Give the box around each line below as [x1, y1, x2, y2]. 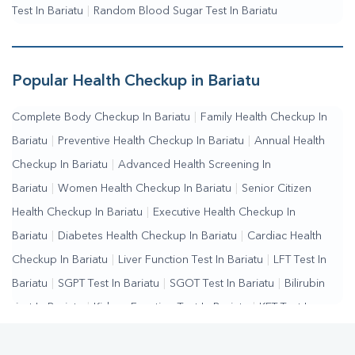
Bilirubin [284, 278, 325, 290]
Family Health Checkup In [200, 112, 327, 124]
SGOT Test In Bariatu [170, 278, 274, 290]
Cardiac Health [247, 231, 322, 242]
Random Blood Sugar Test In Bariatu [94, 6, 277, 17]
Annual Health [254, 136, 325, 147]
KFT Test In [259, 302, 313, 314]
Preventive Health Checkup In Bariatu [58, 136, 244, 147]
